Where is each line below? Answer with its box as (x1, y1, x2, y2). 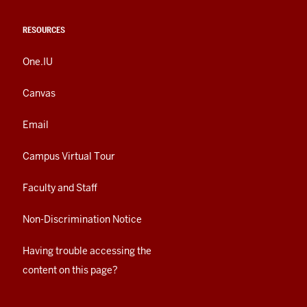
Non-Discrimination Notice (23, 213, 142, 226)
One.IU (23, 56, 53, 69)
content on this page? (23, 264, 118, 277)
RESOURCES (23, 25, 65, 36)
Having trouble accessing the (23, 245, 151, 258)
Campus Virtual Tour (23, 150, 115, 163)
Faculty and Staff (23, 182, 97, 195)
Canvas (23, 87, 56, 100)
